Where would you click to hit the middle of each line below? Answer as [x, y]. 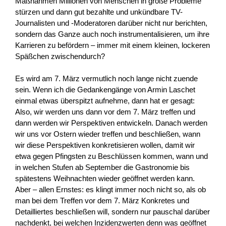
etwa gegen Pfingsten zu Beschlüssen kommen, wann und [111, 156]
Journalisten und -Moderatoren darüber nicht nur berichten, [111, 23]
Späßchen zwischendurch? [60, 56]
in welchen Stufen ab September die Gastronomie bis [102, 167]
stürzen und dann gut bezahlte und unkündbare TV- [99, 12]
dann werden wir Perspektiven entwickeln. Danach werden [111, 123]
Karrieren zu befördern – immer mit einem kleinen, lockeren [112, 45]
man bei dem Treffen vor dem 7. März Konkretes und [102, 201]
